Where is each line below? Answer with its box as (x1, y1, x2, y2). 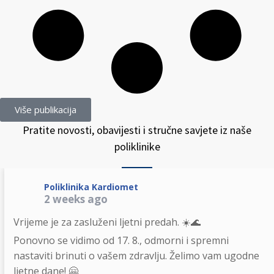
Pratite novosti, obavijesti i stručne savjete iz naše (23, 123, 251, 137)
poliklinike (114, 139, 160, 154)
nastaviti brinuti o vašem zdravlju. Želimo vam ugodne (13, 249, 259, 262)
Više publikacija (15, 103, 76, 116)
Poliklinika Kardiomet (43, 181, 138, 193)
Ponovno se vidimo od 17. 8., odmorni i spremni (13, 234, 229, 247)
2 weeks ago (43, 192, 108, 206)
